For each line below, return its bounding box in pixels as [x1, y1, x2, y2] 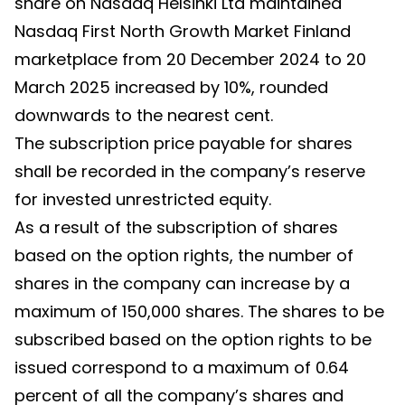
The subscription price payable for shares [14, 132, 353, 155]
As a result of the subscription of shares [14, 216, 338, 239]
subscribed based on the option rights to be [14, 328, 372, 351]
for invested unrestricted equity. [14, 188, 271, 211]
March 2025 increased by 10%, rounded [14, 76, 328, 99]
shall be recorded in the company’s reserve [14, 160, 365, 183]
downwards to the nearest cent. [14, 104, 273, 127]
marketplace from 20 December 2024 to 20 [14, 48, 366, 71]
